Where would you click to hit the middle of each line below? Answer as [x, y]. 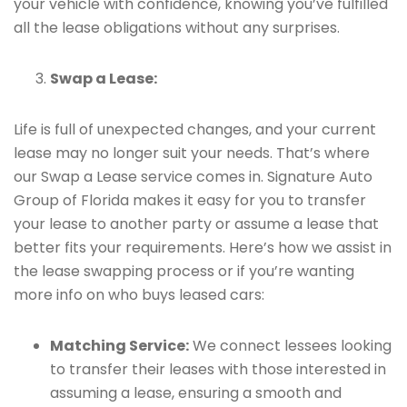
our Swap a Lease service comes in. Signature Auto [193, 177]
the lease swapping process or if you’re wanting [184, 271]
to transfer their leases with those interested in [218, 369]
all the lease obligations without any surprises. [177, 28]
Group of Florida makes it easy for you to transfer [190, 200]
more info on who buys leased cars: [139, 295]
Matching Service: [119, 346]
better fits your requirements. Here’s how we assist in [203, 248]
